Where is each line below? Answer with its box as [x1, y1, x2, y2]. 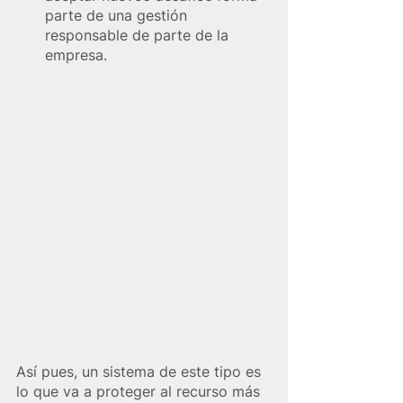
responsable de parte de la [45, 26, 233, 45]
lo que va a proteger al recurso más [16, 382, 264, 401]
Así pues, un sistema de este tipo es [16, 363, 265, 381]
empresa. [45, 46, 107, 65]
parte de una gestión [45, 6, 192, 25]
